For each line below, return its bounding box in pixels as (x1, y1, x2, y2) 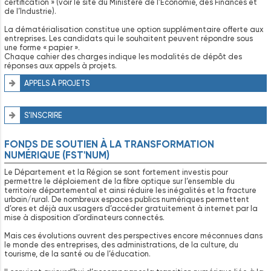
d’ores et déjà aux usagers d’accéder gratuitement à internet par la (4, 203, 258, 213)
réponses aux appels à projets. (4, 61, 117, 71)
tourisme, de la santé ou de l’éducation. (4, 249, 151, 258)
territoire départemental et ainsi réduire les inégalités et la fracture (4, 185, 256, 195)
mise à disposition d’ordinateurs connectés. (4, 212, 165, 222)
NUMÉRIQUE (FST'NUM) (4, 148, 109, 161)
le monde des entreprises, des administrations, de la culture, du (4, 240, 238, 249)
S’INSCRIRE (24, 110, 62, 120)
